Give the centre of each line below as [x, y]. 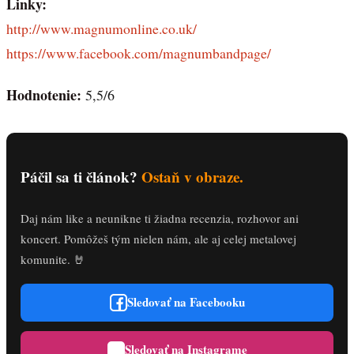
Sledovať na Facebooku [186, 302]
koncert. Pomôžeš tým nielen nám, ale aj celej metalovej [158, 238]
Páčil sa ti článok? [81, 176]
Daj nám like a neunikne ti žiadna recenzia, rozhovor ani [160, 218]
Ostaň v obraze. [192, 176]
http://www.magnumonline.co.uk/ [102, 29]
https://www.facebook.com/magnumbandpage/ [139, 53]
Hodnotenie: [46, 94]
